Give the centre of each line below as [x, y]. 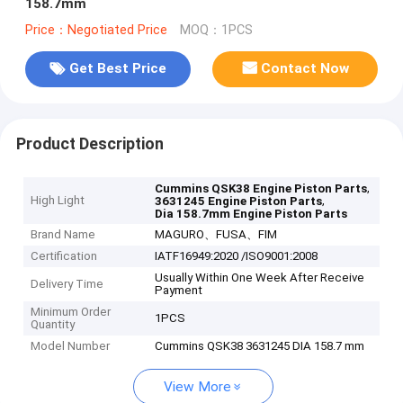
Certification [64, 256]
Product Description [90, 143]
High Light [58, 201]
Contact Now [305, 69]
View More [197, 387]
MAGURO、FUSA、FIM [216, 235]
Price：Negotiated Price [96, 30]
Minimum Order [71, 312]
